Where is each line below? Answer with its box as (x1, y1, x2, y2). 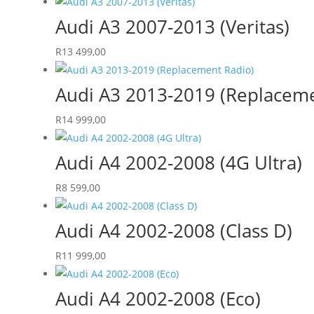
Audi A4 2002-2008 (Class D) (55, 217, 292, 243)
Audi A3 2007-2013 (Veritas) (55, 13, 289, 39)
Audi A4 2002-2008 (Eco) (55, 285, 261, 311)
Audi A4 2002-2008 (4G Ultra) (55, 149, 302, 175)
